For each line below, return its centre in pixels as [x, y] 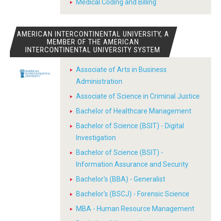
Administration [99, 81]
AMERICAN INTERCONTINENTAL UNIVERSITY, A [93, 34]
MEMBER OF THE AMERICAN [93, 42]
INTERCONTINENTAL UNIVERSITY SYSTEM [93, 50]
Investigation [96, 138]
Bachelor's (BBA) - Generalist [121, 179]
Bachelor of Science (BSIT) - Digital [130, 126]
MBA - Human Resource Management [135, 209]
